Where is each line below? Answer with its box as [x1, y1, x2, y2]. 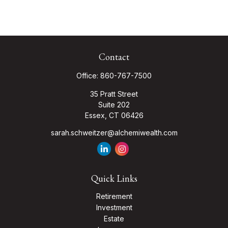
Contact [99, 51, 129, 63]
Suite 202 [98, 100, 130, 109]
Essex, [84, 111, 107, 120]
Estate [104, 214, 124, 223]
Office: [76, 71, 100, 80]
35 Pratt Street [90, 90, 138, 98]
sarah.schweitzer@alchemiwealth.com [50, 128, 178, 137]
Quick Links [91, 173, 137, 184]
